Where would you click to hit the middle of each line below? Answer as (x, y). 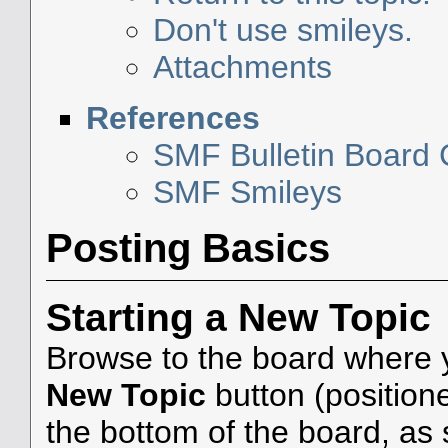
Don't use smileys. (283, 30)
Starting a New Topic (238, 318)
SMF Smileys (248, 191)
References (172, 117)
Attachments (243, 67)
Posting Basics (187, 247)
